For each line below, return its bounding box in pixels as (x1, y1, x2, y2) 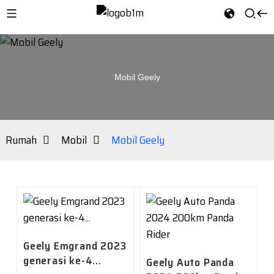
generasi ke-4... (23, 252, 102, 269)
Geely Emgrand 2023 (23, 237, 127, 254)
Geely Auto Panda (146, 254, 234, 271)
